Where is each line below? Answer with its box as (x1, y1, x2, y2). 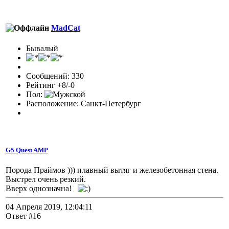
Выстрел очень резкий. (6, 174, 86, 184)
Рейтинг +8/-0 (26, 80, 75, 89)
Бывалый (26, 43, 58, 53)
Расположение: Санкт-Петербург (26, 99, 141, 108)
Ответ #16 (6, 211, 41, 220)
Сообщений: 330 (26, 71, 84, 80)
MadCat (51, 24, 80, 33)
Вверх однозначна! (6, 184, 78, 193)
